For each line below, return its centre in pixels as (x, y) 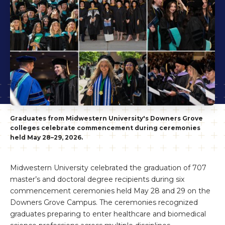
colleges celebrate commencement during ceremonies (105, 128)
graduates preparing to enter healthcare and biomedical (108, 214)
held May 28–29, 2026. (46, 138)
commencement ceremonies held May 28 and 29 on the (110, 191)
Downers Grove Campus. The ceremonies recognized (104, 203)
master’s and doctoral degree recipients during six (97, 180)
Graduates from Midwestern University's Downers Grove (106, 119)
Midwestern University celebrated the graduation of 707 (108, 168)
